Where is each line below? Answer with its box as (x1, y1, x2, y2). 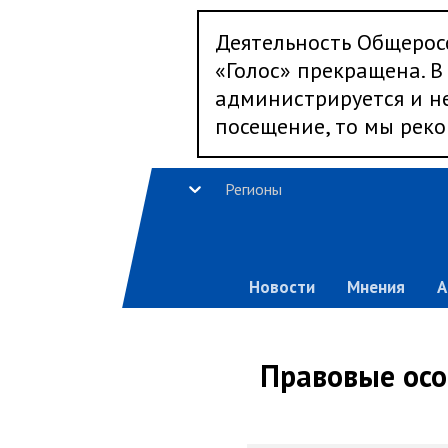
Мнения (346, 276, 405, 298)
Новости (248, 276, 315, 298)
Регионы (224, 179, 282, 199)
